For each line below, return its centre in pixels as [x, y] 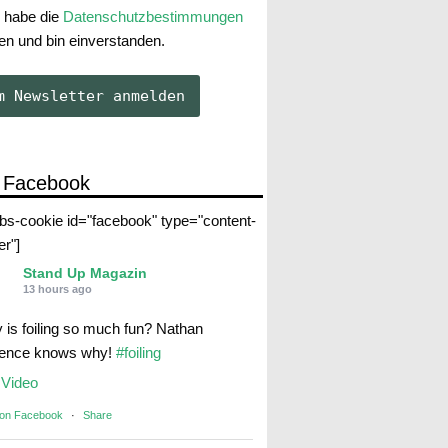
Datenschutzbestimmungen [152, 17]
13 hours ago [57, 288]
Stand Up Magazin [84, 272]
